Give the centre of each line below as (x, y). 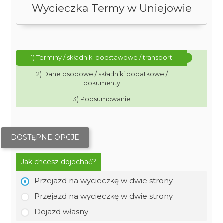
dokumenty (102, 83)
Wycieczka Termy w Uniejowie (111, 8)
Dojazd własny (61, 211)
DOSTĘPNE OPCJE (45, 137)
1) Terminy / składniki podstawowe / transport (102, 57)
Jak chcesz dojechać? (59, 162)
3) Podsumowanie (102, 99)
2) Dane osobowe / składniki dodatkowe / (102, 74)
